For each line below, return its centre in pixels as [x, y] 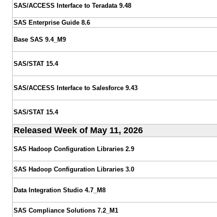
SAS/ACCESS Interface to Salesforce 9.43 [75, 88]
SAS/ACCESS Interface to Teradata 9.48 [72, 5]
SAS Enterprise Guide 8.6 [52, 22]
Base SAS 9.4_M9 [39, 39]
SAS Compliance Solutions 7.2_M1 [66, 210]
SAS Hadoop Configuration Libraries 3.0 [74, 169]
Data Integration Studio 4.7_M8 [59, 190]
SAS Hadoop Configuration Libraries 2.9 [74, 149]
